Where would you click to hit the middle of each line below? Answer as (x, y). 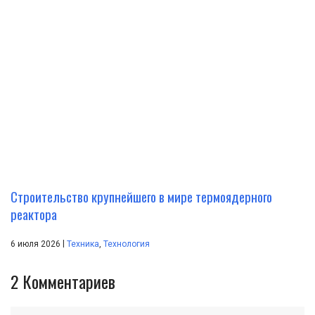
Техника (83, 244)
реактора (34, 213)
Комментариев (69, 281)
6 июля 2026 (37, 244)
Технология (127, 244)
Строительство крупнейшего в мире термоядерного (141, 196)
